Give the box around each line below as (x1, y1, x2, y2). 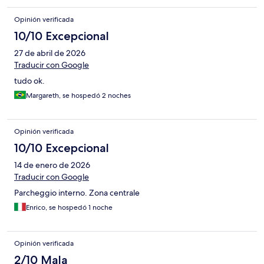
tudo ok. (14, 75, 45, 87)
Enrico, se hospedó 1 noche (26, 203, 113, 213)
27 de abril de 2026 (14, 48, 85, 59)
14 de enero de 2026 (14, 160, 90, 171)
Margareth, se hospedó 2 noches (26, 91, 131, 101)
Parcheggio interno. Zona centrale (14, 187, 140, 199)
